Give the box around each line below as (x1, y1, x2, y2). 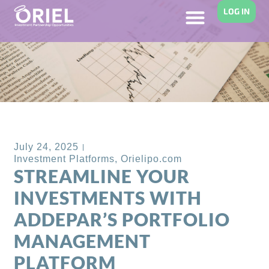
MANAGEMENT (14, 230, 151, 252)
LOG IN (223, 6, 250, 16)
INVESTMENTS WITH (14, 187, 202, 209)
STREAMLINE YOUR (14, 165, 190, 187)
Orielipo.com (121, 154, 183, 165)
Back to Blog (26, 113, 100, 127)
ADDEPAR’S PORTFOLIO (14, 208, 231, 231)
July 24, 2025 (14, 142, 79, 153)
